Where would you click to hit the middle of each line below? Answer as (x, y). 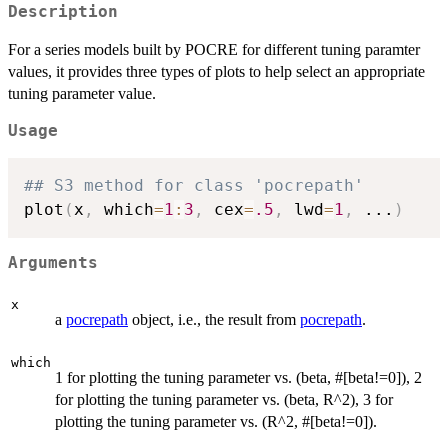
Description (63, 12)
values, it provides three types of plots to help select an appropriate (216, 72)
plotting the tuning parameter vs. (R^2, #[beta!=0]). (216, 421)
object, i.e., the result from (214, 319)
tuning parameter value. (82, 94)
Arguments (53, 263)
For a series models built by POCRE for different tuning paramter (214, 50)
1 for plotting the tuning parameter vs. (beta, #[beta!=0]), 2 (238, 377)
